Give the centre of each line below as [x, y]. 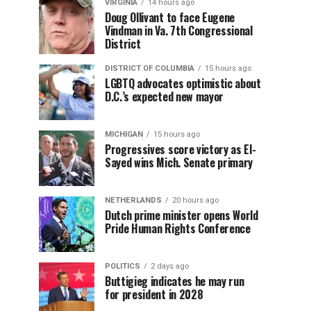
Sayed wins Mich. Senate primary [179, 162]
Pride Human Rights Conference [178, 228]
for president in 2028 [155, 294]
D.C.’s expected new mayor [164, 96]
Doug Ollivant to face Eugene [170, 17]
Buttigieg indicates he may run [175, 281]
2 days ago [170, 266]
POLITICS [123, 266]
